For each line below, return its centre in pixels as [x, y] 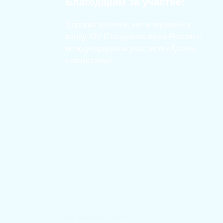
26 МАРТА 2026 [96, 218]
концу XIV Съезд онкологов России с [133, 37]
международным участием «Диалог [131, 49]
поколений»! [89, 60]
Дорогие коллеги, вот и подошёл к [128, 25]
